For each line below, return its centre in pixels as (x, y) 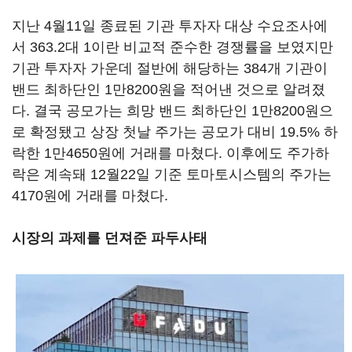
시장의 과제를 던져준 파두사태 (110, 238)
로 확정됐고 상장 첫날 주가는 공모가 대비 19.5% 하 (175, 132)
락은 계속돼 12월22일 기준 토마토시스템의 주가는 (172, 174)
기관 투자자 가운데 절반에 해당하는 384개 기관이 (170, 68)
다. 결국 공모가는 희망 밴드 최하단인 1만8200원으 (172, 111)
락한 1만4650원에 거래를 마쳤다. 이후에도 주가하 (170, 153)
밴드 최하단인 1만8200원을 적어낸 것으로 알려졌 (169, 90)
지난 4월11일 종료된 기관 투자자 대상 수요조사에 (170, 26)
